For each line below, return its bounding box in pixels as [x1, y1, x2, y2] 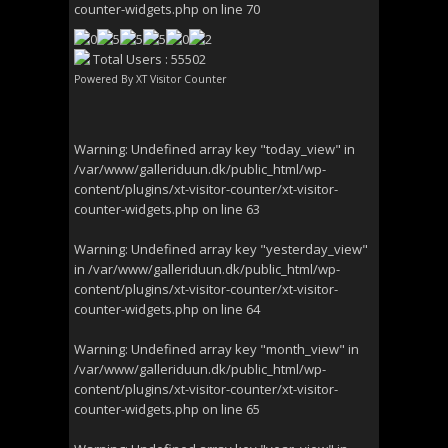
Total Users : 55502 [90, 50, 206, 68]
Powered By [74, 72, 136, 86]
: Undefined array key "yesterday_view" [125, 240, 368, 258]
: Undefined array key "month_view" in [125, 340, 359, 358]
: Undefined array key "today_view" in [125, 140, 355, 158]
